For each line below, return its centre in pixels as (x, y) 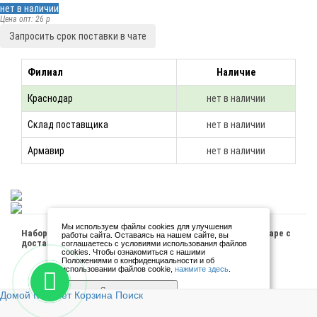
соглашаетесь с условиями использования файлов (155, 243)
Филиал (45, 72)
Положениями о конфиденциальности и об (138, 260)
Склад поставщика (68, 125)
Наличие (236, 72)
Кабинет (52, 295)
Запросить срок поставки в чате (78, 36)
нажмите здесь (202, 269)
